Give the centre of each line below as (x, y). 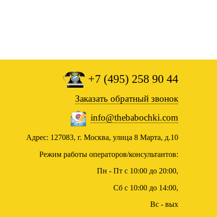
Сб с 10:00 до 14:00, (146, 187)
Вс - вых (164, 204)
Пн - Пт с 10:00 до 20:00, (138, 171)
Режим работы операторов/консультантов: (109, 154)
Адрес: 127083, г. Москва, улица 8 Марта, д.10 (102, 138)
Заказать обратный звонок (127, 99)
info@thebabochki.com (134, 117)
